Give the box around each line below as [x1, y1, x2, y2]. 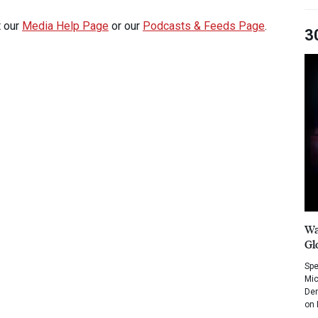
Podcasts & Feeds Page [143, 18, 265, 33]
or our [109, 18, 143, 33]
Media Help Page [22, 18, 109, 33]
